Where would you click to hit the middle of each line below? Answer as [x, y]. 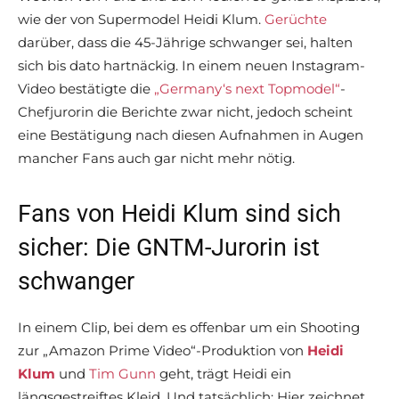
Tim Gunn [122, 374]
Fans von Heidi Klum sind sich [179, 214]
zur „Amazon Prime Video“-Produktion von [163, 351]
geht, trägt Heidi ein [224, 374]
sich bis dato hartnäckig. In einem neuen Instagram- [191, 66]
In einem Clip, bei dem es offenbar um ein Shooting [189, 328]
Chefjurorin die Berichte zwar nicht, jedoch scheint [185, 112]
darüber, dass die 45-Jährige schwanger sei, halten [185, 43]
